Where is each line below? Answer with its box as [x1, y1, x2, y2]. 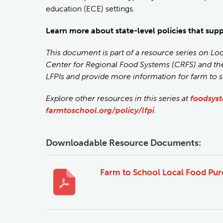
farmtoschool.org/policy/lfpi [46, 105, 154, 115]
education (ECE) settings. [46, 3, 135, 13]
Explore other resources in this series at [46, 93, 190, 103]
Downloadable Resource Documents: [46, 137, 201, 148]
